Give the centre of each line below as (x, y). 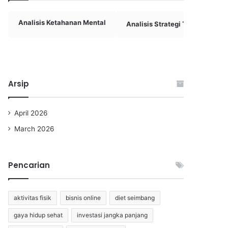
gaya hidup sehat (38, 215)
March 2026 (34, 129)
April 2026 (31, 113)
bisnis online (83, 198)
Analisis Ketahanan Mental (62, 22)
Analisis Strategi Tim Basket (173, 24)
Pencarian (29, 165)
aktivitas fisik (33, 198)
